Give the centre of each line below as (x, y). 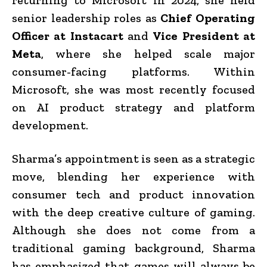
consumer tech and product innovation (133, 194)
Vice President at (204, 35)
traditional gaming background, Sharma (133, 248)
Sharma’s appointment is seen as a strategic (133, 158)
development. (50, 125)
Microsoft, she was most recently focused (133, 89)
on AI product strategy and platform (133, 107)
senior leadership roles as (86, 18)
